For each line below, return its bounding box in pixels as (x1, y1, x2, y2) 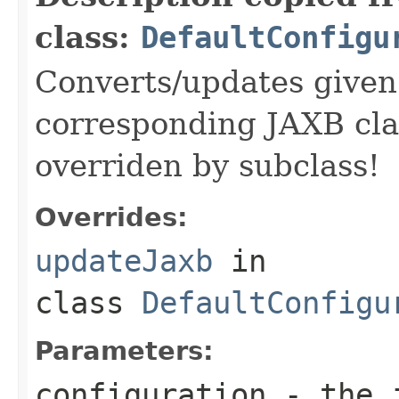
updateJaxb (35, 242, 213, 279)
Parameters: (35, 335, 214, 366)
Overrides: (35, 201, 188, 232)
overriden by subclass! (35, 147, 380, 183)
